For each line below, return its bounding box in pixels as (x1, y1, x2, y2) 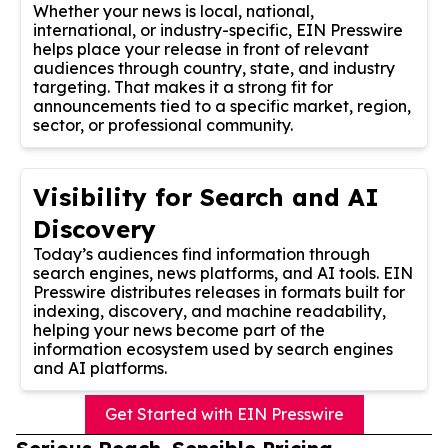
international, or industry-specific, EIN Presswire (33, 19, 403, 40)
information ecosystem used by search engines (33, 338, 393, 359)
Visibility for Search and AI (33, 181, 379, 212)
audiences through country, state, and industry (33, 57, 395, 78)
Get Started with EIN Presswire (104, 403, 344, 424)
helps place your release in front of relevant (33, 38, 369, 59)
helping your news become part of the (33, 319, 325, 340)
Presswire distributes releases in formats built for (33, 281, 405, 302)
